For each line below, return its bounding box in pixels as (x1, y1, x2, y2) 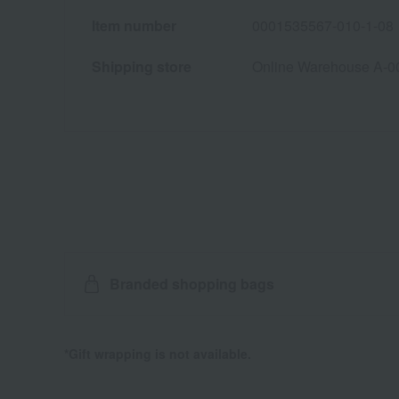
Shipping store (92, 56, 191, 77)
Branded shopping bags (110, 273, 274, 295)
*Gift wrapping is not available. (64, 345, 251, 363)
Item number (92, 15, 176, 37)
